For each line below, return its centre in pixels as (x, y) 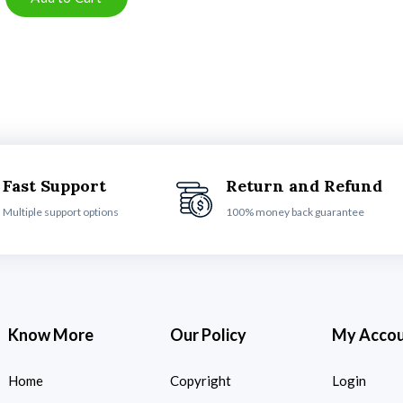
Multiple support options (61, 212)
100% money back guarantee (295, 212)
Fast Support (55, 186)
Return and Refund (304, 186)
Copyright (201, 381)
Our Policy (208, 335)
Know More (51, 335)
